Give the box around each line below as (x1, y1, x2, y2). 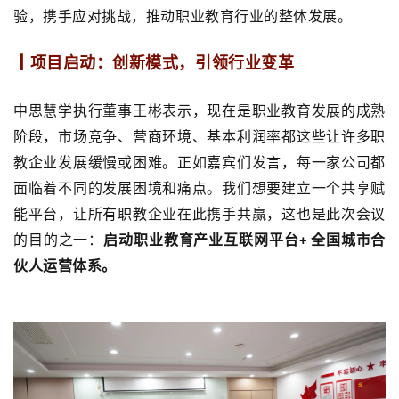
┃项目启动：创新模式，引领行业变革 (13, 53, 295, 72)
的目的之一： (13, 232, 104, 248)
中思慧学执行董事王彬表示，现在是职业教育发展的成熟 (13, 102, 386, 118)
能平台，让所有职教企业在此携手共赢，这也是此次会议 (13, 206, 386, 222)
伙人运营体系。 (13, 257, 117, 273)
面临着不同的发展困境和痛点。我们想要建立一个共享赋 (13, 180, 386, 196)
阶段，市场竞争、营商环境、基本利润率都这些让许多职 (13, 128, 386, 144)
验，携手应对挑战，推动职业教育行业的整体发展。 (13, 8, 353, 24)
